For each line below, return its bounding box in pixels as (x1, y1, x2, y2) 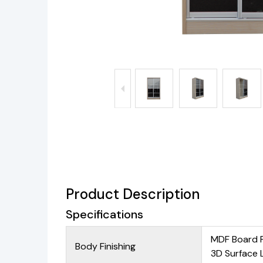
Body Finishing (75, 240, 136, 252)
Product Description (66, 185, 200, 203)
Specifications (66, 207, 144, 222)
